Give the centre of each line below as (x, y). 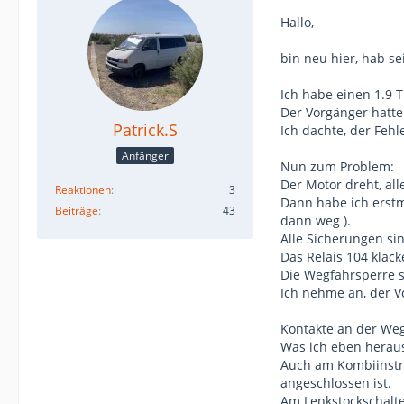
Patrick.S (145, 130)
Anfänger (145, 155)
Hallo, (297, 22)
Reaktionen (83, 189)
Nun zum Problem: (337, 166)
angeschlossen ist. (336, 383)
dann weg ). (316, 220)
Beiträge (77, 210)
